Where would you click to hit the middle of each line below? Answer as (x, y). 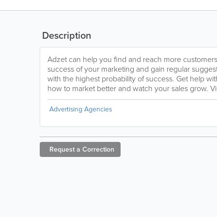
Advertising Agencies (81, 109)
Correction (98, 149)
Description (65, 35)
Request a (65, 149)
